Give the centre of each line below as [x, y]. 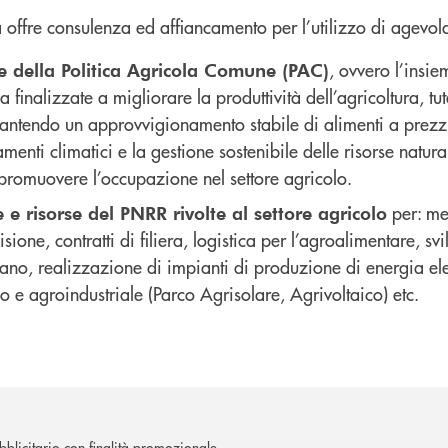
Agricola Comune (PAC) [228, 70]
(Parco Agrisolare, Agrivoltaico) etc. [283, 294]
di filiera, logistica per [205, 240]
